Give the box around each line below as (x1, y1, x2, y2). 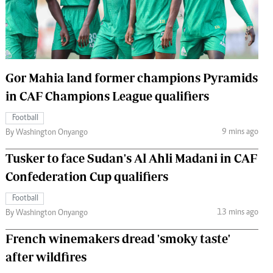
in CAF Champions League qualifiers (5, 89, 209, 104)
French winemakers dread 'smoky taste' (5, 232, 230, 246)
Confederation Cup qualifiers (5, 169, 168, 184)
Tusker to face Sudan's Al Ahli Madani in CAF (5, 151, 257, 166)
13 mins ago (216, 208, 258, 217)
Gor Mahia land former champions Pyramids (5, 71, 258, 85)
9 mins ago (221, 127, 258, 136)
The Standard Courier (96, 9, 170, 19)
